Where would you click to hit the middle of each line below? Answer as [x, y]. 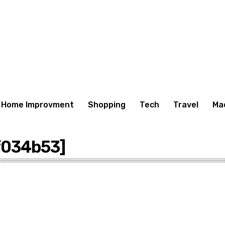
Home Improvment [37, 105]
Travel [186, 105]
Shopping [107, 105]
